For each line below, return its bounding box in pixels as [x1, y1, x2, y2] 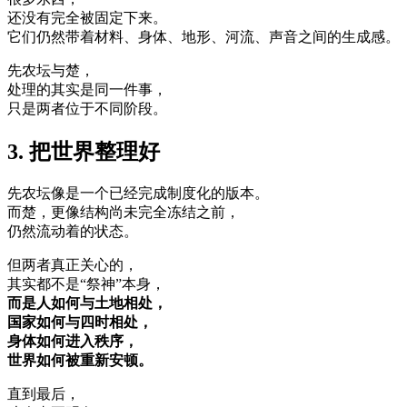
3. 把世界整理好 [7, 139, 160, 164]
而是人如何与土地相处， [7, 294, 167, 311]
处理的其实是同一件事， [7, 81, 167, 97]
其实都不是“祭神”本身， [7, 275, 165, 292]
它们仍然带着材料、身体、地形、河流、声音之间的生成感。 [7, 28, 400, 45]
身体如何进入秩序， [7, 333, 138, 349]
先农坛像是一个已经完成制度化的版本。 [7, 184, 269, 201]
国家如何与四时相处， [7, 313, 153, 330]
